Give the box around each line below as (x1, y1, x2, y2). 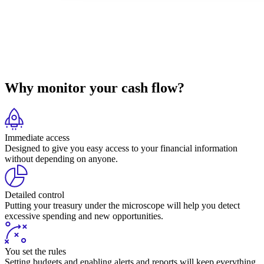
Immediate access (5, 132, 70, 143)
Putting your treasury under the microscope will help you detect (5, 200, 240, 210)
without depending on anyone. (5, 153, 118, 164)
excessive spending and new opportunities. (5, 210, 163, 221)
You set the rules (5, 246, 66, 256)
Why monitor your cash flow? (5, 80, 184, 95)
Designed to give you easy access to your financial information (5, 143, 237, 153)
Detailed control (5, 189, 64, 200)
